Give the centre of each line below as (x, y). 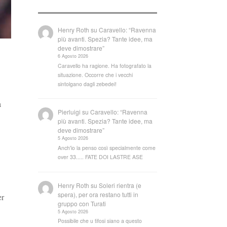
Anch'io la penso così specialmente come (107, 148)
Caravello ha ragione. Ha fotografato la (105, 65)
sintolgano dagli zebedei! (87, 84)
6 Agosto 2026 (73, 56)
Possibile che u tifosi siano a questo (100, 221)
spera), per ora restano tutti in (98, 194)
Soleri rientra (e (120, 185)
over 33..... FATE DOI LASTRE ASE (101, 157)
